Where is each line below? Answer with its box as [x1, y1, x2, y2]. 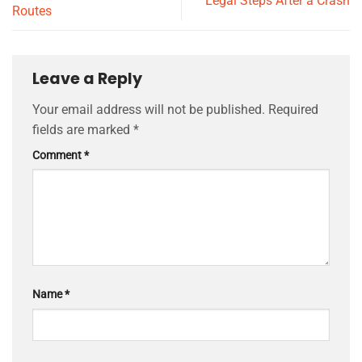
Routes [12, 2, 52, 19]
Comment [32, 148, 84, 162]
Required [268, 101, 318, 117]
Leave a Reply [32, 68, 145, 90]
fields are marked [32, 121, 133, 137]
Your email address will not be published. [32, 101, 265, 117]
